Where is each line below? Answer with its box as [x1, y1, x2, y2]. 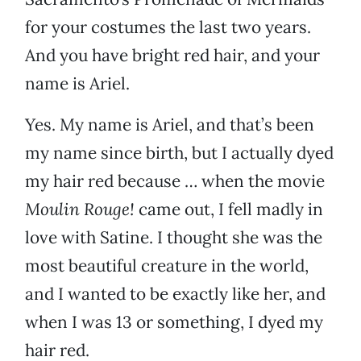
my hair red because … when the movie [25, 170, 325, 193]
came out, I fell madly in [135, 198, 323, 221]
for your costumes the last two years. [25, 16, 311, 39]
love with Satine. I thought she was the [25, 226, 322, 249]
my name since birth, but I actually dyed [25, 142, 334, 164]
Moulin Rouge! [25, 198, 135, 221]
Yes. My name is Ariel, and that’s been [25, 114, 314, 136]
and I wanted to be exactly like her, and [25, 283, 326, 305]
